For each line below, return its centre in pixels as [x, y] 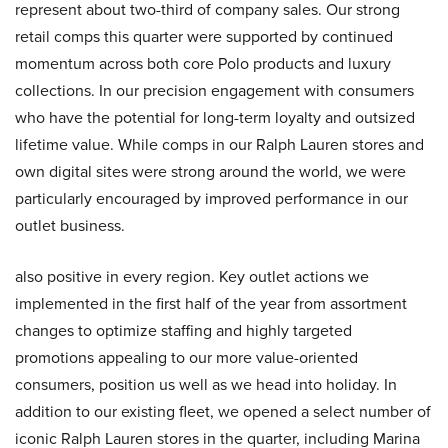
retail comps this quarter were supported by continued [204, 36]
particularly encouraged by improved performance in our [211, 198]
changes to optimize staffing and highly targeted [183, 330]
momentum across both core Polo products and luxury [203, 63]
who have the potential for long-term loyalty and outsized [215, 117]
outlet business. [70, 225]
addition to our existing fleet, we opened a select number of [223, 411]
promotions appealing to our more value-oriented [186, 357]
